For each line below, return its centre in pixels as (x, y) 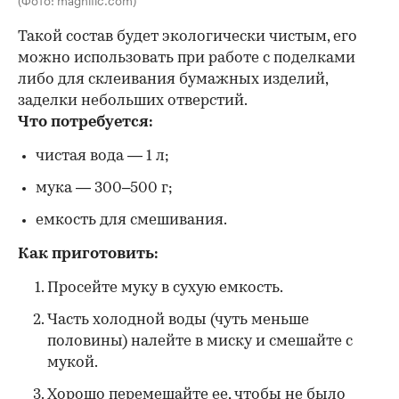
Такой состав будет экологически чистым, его (187, 37)
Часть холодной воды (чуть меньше (178, 320)
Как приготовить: (88, 254)
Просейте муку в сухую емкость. (165, 288)
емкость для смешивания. (131, 220)
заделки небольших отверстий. (133, 101)
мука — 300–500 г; (104, 188)
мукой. (73, 362)
